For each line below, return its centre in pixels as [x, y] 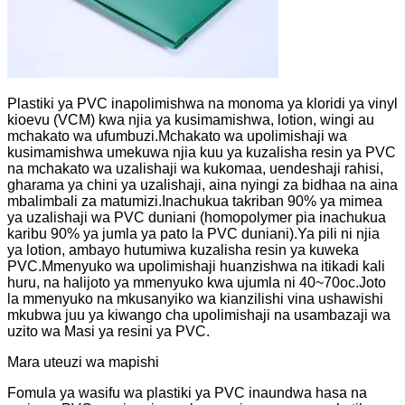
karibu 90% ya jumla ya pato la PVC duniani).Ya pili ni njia [193, 233]
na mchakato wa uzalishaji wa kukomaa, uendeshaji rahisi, [195, 168]
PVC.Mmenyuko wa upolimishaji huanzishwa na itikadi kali [196, 266]
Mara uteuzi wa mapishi [83, 362]
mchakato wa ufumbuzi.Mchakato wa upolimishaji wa [177, 136]
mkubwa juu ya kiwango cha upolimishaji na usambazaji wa [199, 315]
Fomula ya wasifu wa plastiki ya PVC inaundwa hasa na [187, 392]
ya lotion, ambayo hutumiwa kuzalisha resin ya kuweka [183, 250]
